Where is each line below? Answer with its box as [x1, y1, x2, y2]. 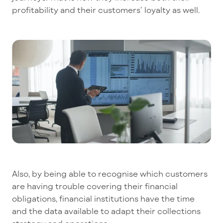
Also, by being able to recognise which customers [12, 169, 208, 179]
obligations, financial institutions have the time [12, 194, 195, 204]
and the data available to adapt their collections [12, 206, 201, 216]
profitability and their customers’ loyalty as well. [12, 4, 200, 14]
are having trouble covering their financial [12, 181, 178, 191]
